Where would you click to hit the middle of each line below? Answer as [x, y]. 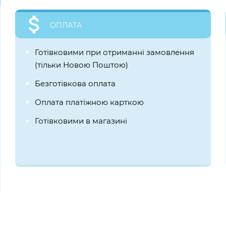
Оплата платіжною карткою [89, 102]
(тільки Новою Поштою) [81, 65]
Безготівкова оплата [75, 84]
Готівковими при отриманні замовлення [114, 52]
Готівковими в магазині [81, 121]
